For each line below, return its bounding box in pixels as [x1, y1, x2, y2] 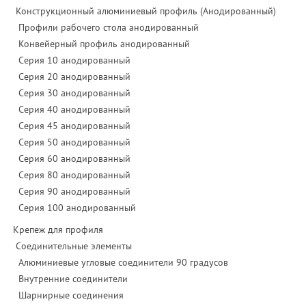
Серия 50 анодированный [18, 136, 130, 149]
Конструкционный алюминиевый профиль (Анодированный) [16, 5, 276, 18]
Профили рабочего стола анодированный [18, 21, 199, 34]
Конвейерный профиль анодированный [18, 38, 190, 51]
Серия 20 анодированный [18, 70, 130, 83]
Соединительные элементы [16, 240, 132, 253]
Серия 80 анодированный [18, 169, 130, 182]
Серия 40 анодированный [18, 103, 130, 116]
